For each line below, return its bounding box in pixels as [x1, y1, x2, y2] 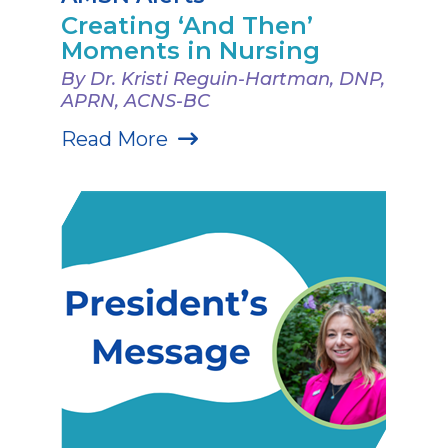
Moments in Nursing [61, 35, 321, 65]
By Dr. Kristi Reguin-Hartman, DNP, [61, 67, 386, 90]
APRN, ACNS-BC [61, 89, 211, 112]
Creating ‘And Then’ [61, 10, 314, 40]
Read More [61, 126, 169, 151]
